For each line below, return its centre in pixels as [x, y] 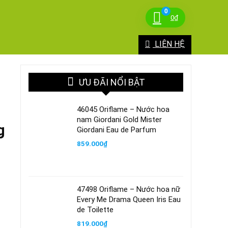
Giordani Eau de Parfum [117, 130]
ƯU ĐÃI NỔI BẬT [112, 82]
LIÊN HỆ [169, 44]
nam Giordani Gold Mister [119, 120]
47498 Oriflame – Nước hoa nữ [129, 189]
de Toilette [95, 210]
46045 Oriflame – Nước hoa [123, 109]
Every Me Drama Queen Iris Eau [129, 199]
